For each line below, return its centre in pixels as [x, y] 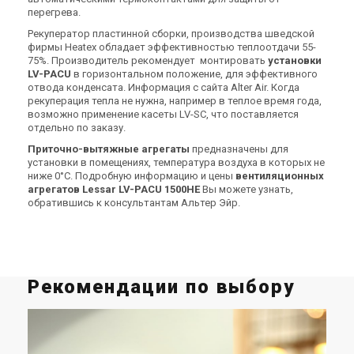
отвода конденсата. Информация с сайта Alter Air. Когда [164, 87]
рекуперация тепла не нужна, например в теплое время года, [175, 101]
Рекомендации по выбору [161, 287]
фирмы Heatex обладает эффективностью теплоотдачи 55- [172, 47]
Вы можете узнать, [248, 189]
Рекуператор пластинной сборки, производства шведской [171, 34]
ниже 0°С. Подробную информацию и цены [132, 176]
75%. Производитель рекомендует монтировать [148, 60]
